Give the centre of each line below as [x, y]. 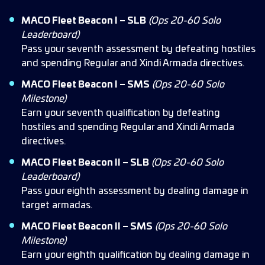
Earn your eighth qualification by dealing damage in [135, 255]
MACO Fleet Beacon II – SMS [87, 227]
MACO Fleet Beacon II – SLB [85, 163]
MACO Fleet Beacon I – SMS [85, 85]
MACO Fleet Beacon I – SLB [84, 21]
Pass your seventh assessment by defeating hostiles [138, 49]
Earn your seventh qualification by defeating [121, 113]
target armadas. [57, 205]
